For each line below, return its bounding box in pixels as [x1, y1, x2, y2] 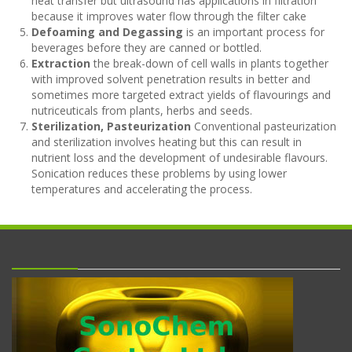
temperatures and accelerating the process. [31, 181, 252, 196]
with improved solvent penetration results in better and [31, 71, 310, 86]
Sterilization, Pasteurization [31, 119, 191, 134]
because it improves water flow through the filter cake [31, 9, 306, 24]
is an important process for [183, 24, 324, 39]
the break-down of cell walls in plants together [90, 56, 328, 71]
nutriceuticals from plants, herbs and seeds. [31, 103, 252, 118]
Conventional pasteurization [191, 119, 336, 134]
